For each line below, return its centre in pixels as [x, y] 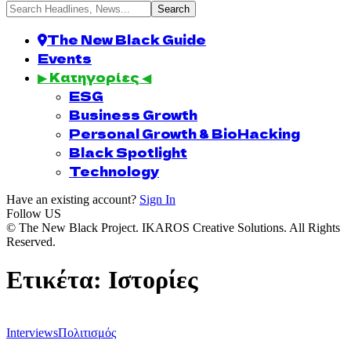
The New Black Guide [127, 39]
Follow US [34, 213]
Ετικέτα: [57, 280]
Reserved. [31, 242]
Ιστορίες [153, 280]
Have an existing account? [71, 199]
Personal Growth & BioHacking [185, 133]
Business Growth [133, 114]
